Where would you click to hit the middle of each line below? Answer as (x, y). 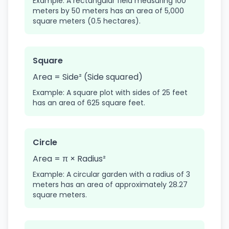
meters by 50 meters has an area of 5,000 (108, 11)
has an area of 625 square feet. (89, 103)
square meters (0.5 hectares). (87, 21)
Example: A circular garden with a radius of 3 (111, 174)
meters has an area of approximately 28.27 (110, 185)
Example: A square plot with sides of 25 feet (110, 93)
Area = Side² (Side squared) (88, 77)
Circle (45, 142)
